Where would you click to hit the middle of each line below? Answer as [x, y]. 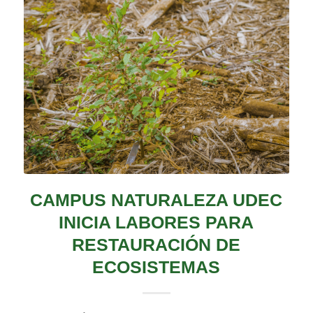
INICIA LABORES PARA [156, 223]
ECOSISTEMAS [156, 267]
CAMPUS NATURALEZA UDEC [156, 200]
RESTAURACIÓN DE [156, 245]
